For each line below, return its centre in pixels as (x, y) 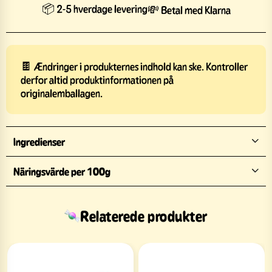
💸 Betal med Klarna (189, 10)
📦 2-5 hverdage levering (94, 8)
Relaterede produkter (144, 216)
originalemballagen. (62, 93)
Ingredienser (39, 141)
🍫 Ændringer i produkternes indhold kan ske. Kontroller (134, 66)
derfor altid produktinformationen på (97, 79)
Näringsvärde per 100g (62, 171)
